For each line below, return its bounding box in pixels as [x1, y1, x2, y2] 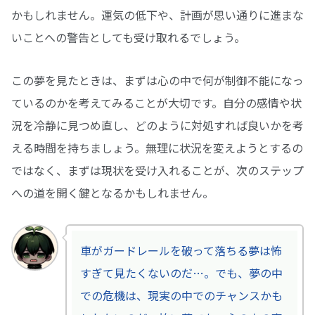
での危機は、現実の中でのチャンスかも [79, 286, 283, 304]
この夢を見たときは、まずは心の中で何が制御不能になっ [11, 71, 304, 89]
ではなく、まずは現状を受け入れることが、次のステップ [11, 161, 304, 179]
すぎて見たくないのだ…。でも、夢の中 [79, 264, 283, 281]
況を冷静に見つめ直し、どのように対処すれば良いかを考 [11, 116, 304, 134]
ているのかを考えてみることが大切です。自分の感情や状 [11, 94, 302, 111]
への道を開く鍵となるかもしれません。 [11, 184, 214, 201]
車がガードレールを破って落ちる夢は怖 [79, 241, 282, 259]
